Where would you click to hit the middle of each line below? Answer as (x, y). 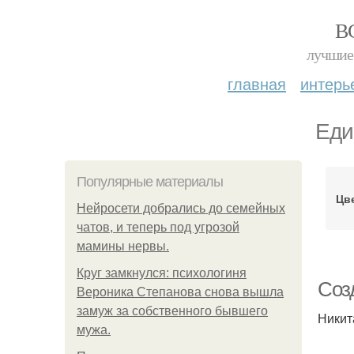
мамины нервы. (123, 246)
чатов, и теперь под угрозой (158, 227)
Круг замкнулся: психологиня (162, 273)
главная (257, 83)
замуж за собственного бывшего (172, 311)
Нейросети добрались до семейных (181, 208)
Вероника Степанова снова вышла (180, 292)
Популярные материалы (150, 182)
